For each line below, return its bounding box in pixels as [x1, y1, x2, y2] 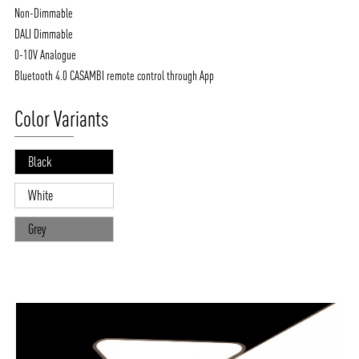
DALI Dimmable [14, 26, 74, 42]
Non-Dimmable [14, 6, 74, 21]
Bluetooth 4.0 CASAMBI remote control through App [14, 68, 215, 83]
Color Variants [14, 106, 109, 132]
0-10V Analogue [14, 47, 77, 63]
